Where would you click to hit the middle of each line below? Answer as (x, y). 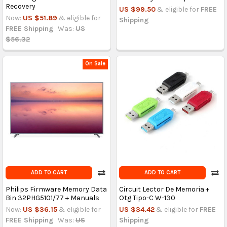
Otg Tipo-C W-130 (147, 198)
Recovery (20, 7)
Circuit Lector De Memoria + (164, 189)
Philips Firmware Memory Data (56, 189)
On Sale (96, 64)
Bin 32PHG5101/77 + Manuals (52, 198)
